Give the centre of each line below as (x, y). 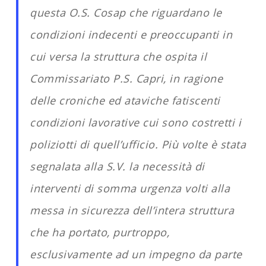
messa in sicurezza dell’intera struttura (132, 210)
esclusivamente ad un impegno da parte (136, 254)
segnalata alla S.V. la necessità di (117, 166)
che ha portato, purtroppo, (100, 232)
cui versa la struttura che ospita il (118, 56)
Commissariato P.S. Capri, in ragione (126, 78)
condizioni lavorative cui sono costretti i (136, 122)
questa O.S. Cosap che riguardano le (126, 12)
